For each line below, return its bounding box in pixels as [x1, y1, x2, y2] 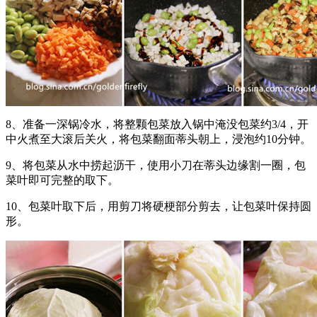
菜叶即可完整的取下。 [6, 173, 119, 186]
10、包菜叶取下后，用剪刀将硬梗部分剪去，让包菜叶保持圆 [6, 200, 311, 212]
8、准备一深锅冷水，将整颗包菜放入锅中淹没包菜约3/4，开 [6, 117, 309, 130]
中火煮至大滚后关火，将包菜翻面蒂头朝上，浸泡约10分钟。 [6, 132, 311, 145]
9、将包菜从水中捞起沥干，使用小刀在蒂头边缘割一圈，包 [6, 158, 306, 171]
